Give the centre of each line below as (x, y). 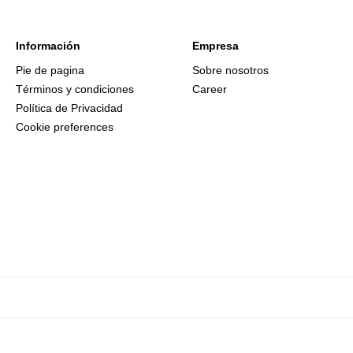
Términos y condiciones (75, 89)
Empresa (216, 46)
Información (48, 46)
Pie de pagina (50, 70)
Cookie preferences (65, 127)
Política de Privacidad (69, 108)
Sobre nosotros (230, 70)
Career (210, 89)
